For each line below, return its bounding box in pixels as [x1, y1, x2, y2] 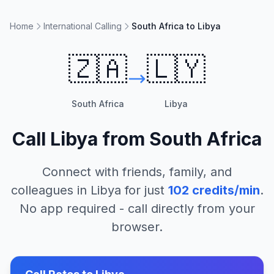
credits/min [188, 183, 260, 198]
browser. [111, 220, 163, 234]
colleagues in [10, 183, 91, 198]
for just [120, 183, 165, 198]
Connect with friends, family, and [42, 165, 232, 179]
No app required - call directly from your [19, 201, 255, 216]
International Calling [43, 21, 122, 31]
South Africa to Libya [131, 21, 221, 31]
